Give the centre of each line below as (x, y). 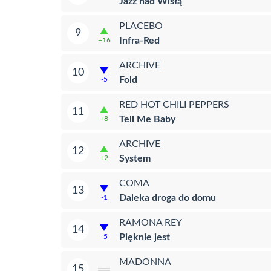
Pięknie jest (145, 237)
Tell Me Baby (147, 119)
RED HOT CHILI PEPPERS (174, 104)
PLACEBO (141, 26)
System (135, 158)
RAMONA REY (151, 222)
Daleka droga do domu (168, 198)
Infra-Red (139, 40)
